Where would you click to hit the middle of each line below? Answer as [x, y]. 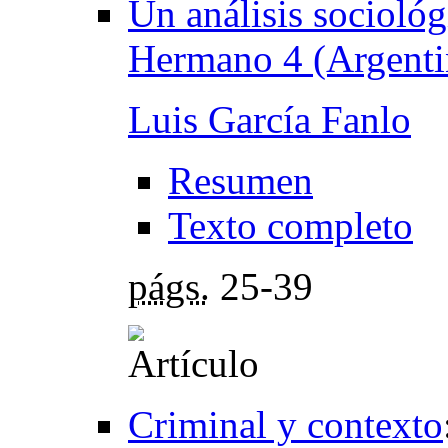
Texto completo [290, 225]
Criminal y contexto [285, 424]
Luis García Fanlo [269, 119]
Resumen [240, 180]
